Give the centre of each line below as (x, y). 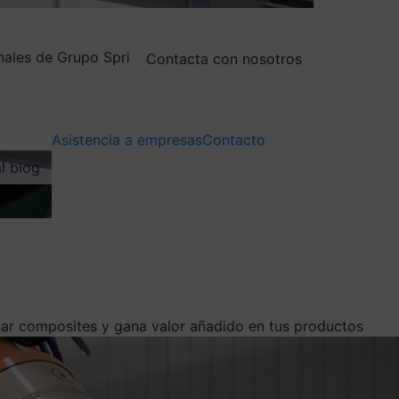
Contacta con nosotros (224, 58)
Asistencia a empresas (127, 139)
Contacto (234, 139)
